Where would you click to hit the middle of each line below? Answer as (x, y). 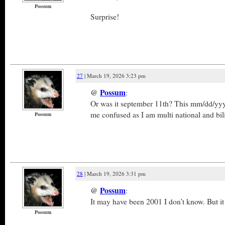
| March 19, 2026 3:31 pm (114, 174)
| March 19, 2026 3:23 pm (114, 76)
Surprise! (105, 16)
